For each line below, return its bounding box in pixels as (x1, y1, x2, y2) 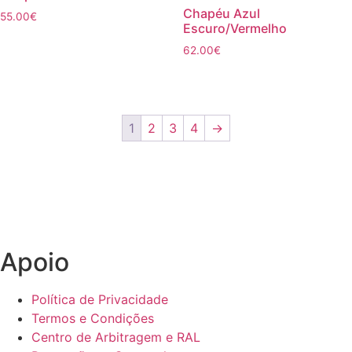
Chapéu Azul (182, 5, 260, 21)
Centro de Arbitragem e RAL (31, 328, 200, 345)
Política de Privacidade (31, 291, 168, 307)
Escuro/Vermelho (182, 20, 287, 36)
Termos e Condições (31, 310, 154, 326)
